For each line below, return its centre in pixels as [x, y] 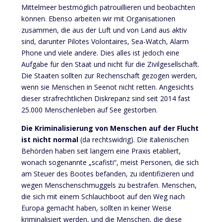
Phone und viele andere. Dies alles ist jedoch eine [100, 53]
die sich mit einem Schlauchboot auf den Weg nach [103, 196]
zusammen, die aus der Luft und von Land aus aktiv [104, 30]
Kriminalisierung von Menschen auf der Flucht [116, 128]
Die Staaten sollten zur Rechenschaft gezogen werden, [109, 75]
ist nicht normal [50, 139]
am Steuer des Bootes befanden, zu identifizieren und [107, 173]
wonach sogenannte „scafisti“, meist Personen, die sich [110, 162]
